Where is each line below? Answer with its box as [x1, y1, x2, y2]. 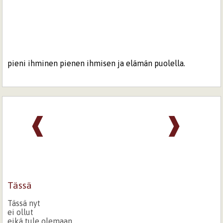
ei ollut [7, 207, 34, 217]
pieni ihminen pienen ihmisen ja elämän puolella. [7, 58, 186, 68]
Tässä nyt [7, 198, 41, 208]
